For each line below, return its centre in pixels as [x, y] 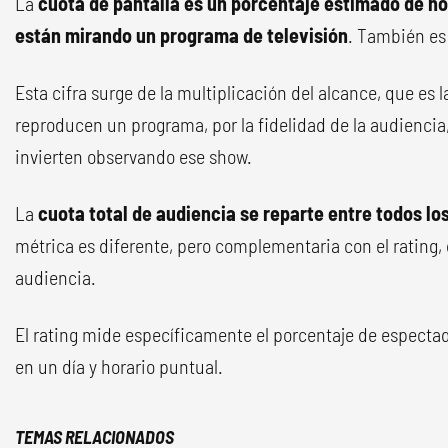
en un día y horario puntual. [119, 366]
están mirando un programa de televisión [181, 35]
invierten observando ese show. [133, 156]
